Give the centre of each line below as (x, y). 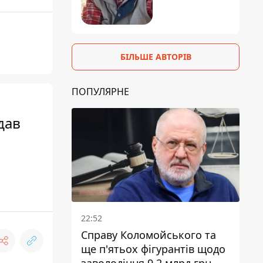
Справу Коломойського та (149, 235)
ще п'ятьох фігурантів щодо (153, 249)
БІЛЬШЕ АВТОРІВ (156, 56)
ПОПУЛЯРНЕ (100, 91)
